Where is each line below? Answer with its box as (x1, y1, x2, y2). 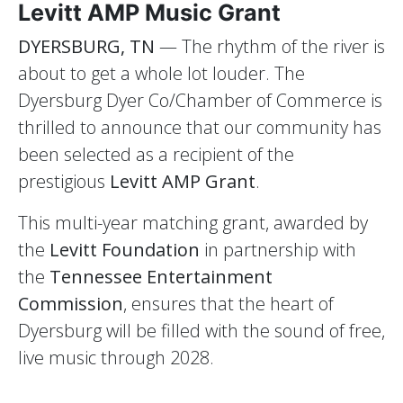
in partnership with (200, 237, 356, 263)
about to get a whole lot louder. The (18, 61, 305, 86)
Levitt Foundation (49, 237, 200, 263)
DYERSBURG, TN (18, 34, 155, 59)
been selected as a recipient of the (18, 142, 294, 167)
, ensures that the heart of (123, 291, 334, 317)
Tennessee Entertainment (49, 264, 273, 290)
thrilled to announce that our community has (18, 115, 381, 140)
